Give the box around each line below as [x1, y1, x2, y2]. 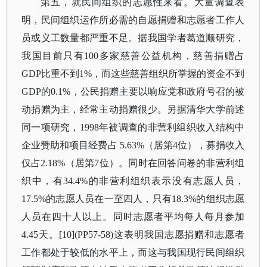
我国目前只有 [21, 51, 85, 61]
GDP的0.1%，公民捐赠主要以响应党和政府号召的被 [21, 86, 245, 97]
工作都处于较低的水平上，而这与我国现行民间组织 [21, 247, 245, 257]
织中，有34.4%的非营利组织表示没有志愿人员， [21, 176, 245, 186]
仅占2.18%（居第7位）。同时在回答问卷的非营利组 [21, 158, 245, 168]
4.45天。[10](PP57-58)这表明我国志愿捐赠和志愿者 [21, 229, 245, 240]
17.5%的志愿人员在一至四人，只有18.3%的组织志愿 [21, 194, 245, 204]
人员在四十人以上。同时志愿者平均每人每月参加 [21, 212, 245, 222]
